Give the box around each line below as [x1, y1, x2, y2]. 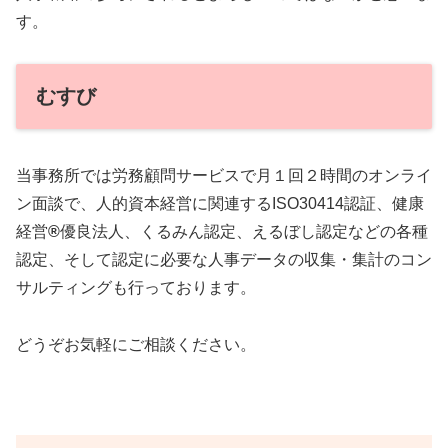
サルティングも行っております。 [16, 278, 256, 296]
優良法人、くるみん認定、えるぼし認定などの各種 [60, 222, 428, 240]
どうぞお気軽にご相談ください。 [16, 335, 256, 353]
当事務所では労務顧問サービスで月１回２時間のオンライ [16, 166, 432, 184]
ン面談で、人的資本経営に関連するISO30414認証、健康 [16, 194, 424, 212]
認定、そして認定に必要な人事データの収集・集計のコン [16, 250, 432, 268]
